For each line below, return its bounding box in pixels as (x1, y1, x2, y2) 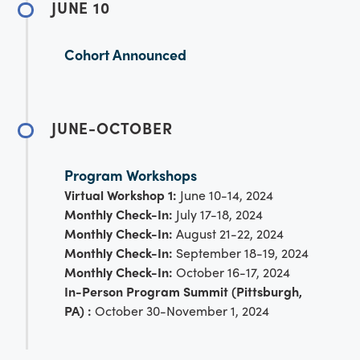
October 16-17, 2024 (173, 262, 290, 281)
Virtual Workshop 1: (64, 185, 177, 204)
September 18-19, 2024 (173, 243, 309, 262)
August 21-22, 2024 (176, 223, 284, 243)
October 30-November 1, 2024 (92, 301, 269, 320)
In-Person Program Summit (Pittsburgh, (64, 281, 302, 301)
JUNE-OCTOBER (51, 116, 173, 139)
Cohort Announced (64, 43, 186, 64)
